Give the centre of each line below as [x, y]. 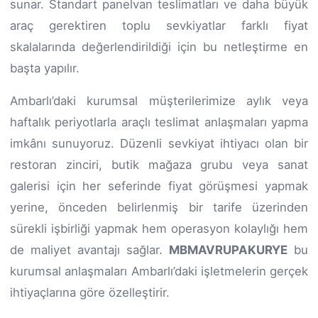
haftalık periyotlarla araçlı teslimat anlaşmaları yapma [159, 122]
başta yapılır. [45, 68]
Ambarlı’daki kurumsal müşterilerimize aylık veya [159, 100]
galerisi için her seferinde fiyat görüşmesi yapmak [159, 186]
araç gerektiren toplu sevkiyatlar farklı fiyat [159, 25]
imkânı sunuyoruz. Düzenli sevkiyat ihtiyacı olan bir [159, 143]
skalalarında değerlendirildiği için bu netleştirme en [159, 46]
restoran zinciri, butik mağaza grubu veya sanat [159, 164]
